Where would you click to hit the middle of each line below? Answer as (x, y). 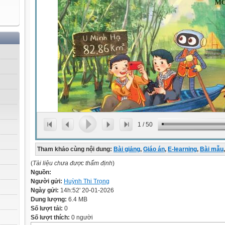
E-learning (182, 149)
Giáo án (154, 149)
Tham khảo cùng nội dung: (75, 149)
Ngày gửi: (45, 190)
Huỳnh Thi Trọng (87, 181)
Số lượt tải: (47, 208)
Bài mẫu (212, 149)
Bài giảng (127, 149)
